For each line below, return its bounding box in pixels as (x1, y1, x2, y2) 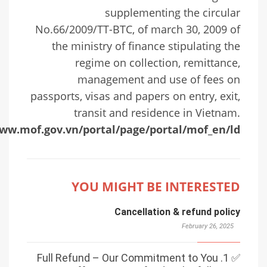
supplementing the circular (105, 5, 240, 20)
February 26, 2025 (181, 222, 234, 231)
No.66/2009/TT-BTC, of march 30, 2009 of (35, 22, 240, 37)
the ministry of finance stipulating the (52, 39, 240, 54)
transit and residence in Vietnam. (74, 105, 240, 120)
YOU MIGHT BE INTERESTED (72, 178, 240, 195)
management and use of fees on (77, 72, 240, 87)
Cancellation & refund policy (114, 206, 240, 218)
